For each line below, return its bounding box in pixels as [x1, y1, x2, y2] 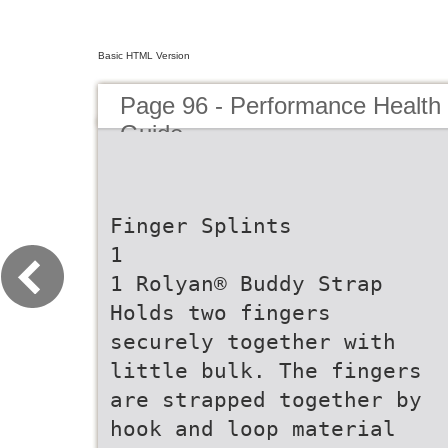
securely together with [110, 329, 396, 354]
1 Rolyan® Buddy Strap [110, 271, 383, 296]
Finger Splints [110, 213, 292, 238]
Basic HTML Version [98, 50, 190, 61]
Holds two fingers [110, 300, 331, 325]
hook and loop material [110, 416, 396, 441]
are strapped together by [110, 387, 422, 412]
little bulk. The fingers [110, 358, 422, 383]
